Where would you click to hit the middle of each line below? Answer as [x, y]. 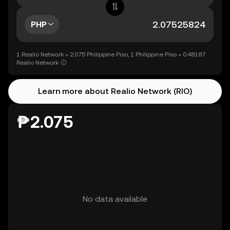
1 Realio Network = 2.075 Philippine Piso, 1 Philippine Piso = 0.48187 [111, 54]
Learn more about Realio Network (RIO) [115, 91]
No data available [115, 199]
